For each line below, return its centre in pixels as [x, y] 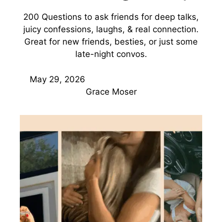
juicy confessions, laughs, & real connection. [111, 29]
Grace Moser [111, 91]
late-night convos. [111, 54]
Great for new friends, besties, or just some [111, 42]
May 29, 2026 [57, 79]
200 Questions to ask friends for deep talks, [111, 17]
